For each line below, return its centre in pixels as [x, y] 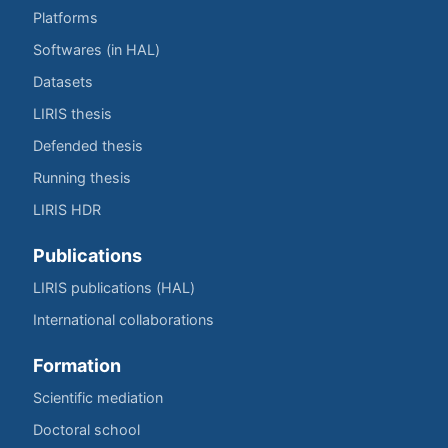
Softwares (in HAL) [96, 49]
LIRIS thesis [72, 113]
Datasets [63, 81]
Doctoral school [86, 429]
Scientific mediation [98, 397]
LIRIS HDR [67, 209]
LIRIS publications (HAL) [114, 287]
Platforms [65, 17]
